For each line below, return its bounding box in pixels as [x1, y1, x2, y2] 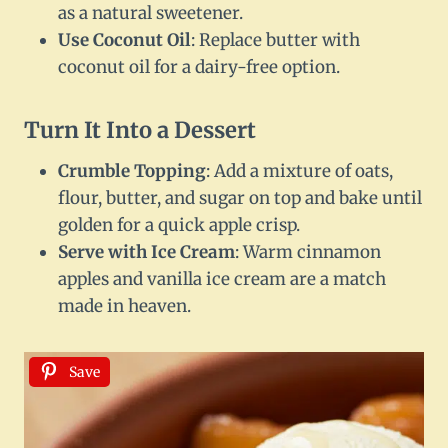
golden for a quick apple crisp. [58, 214, 300, 237]
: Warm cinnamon [235, 241, 381, 264]
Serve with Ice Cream [58, 241, 235, 264]
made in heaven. [58, 295, 191, 318]
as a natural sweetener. [58, 2, 243, 25]
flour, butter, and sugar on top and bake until [58, 187, 422, 210]
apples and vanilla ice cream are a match [58, 268, 386, 291]
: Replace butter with [191, 29, 360, 52]
